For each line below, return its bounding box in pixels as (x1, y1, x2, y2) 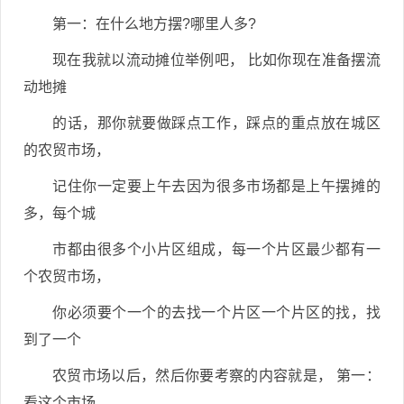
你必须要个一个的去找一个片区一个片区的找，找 (52, 305, 381, 320)
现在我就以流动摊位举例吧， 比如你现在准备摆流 (52, 52, 381, 68)
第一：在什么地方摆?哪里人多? (52, 16, 256, 32)
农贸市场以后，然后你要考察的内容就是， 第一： (52, 368, 381, 383)
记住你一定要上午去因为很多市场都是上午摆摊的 (52, 179, 381, 194)
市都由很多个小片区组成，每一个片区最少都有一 (52, 242, 381, 257)
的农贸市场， (23, 142, 110, 158)
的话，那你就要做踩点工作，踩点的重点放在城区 (52, 115, 381, 131)
